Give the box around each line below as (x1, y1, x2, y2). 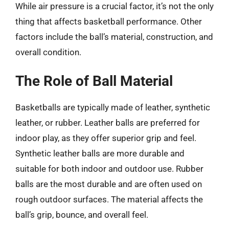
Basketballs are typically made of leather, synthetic (15, 102, 210, 112)
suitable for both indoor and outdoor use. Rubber (15, 164, 203, 174)
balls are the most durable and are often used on (15, 179, 202, 189)
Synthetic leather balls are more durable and (15, 148, 185, 158)
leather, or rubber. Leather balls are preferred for (15, 118, 200, 128)
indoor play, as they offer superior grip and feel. (15, 133, 196, 143)
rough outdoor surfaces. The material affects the (15, 194, 203, 204)
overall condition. (15, 47, 81, 57)
